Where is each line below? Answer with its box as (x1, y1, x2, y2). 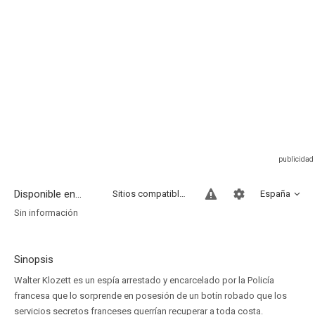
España (260, 188, 290, 199)
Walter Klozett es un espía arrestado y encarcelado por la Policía (14, 275, 274, 285)
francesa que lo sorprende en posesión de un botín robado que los (14, 290, 287, 301)
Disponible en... (14, 188, 82, 200)
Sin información (14, 207, 78, 218)
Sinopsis (14, 253, 53, 266)
